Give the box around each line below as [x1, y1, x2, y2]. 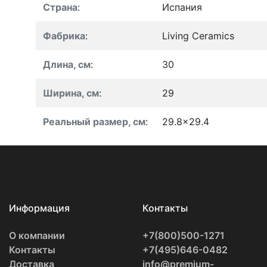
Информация [9, 201, 70, 214]
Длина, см [43, 58, 91, 70]
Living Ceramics [162, 29, 234, 42]
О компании [9, 229, 65, 241]
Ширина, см [43, 86, 99, 99]
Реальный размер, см [43, 115, 145, 128]
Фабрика [43, 29, 85, 42]
